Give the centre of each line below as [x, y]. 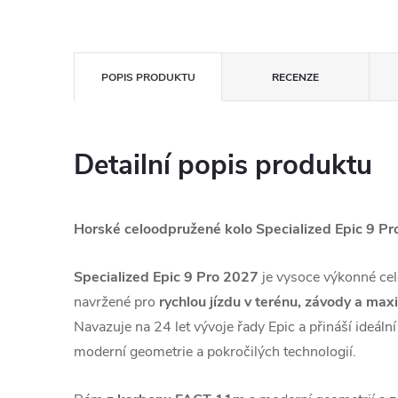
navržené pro [116, 302]
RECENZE [295, 77]
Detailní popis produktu [223, 165]
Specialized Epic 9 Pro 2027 [166, 277]
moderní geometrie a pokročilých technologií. [215, 352]
